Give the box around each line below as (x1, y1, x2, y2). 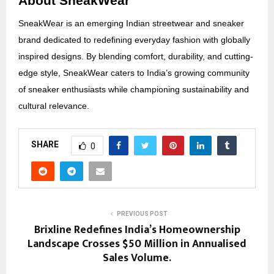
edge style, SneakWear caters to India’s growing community (18, 67, 250, 78)
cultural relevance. (18, 100, 89, 111)
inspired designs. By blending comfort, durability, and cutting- (18, 51, 253, 61)
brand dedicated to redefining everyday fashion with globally (18, 34, 250, 45)
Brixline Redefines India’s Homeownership (34, 220, 240, 239)
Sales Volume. (103, 248, 171, 267)
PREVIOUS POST (116, 210, 168, 217)
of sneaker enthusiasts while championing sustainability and (18, 84, 249, 94)
